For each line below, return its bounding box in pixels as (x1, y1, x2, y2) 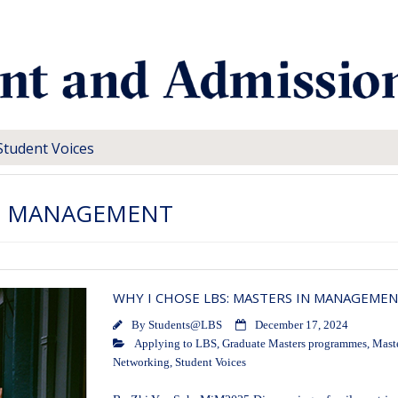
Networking (112, 356, 170, 370)
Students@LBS (147, 319, 222, 332)
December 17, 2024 (254, 319, 348, 332)
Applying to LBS (133, 338, 217, 351)
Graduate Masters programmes (221, 338, 367, 351)
